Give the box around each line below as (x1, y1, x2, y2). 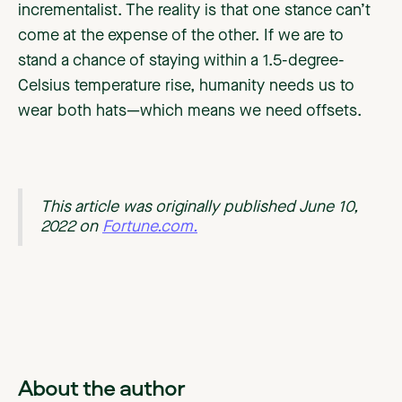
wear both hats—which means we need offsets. (18, 103, 362, 120)
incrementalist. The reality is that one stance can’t (18, 3, 371, 20)
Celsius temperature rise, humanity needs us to (18, 78, 354, 95)
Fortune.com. (102, 219, 197, 236)
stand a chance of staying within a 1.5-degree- (18, 53, 345, 70)
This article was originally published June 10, (40, 199, 358, 216)
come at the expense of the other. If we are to (18, 28, 344, 45)
